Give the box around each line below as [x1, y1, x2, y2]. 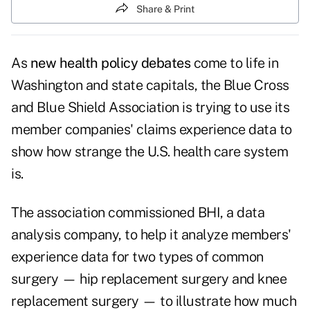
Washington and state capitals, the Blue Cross [11, 77, 289, 94]
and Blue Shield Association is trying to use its [11, 99, 289, 116]
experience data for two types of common [11, 248, 264, 266]
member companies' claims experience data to [11, 121, 292, 138]
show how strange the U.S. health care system [11, 143, 288, 161]
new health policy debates [30, 55, 190, 72]
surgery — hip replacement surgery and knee [11, 271, 286, 288]
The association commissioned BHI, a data [11, 204, 264, 221]
